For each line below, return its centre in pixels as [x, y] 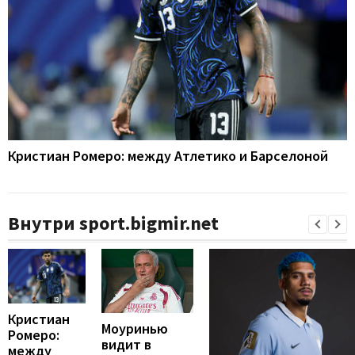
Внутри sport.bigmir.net [113, 223]
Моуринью [135, 329]
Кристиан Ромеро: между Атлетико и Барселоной [168, 156]
